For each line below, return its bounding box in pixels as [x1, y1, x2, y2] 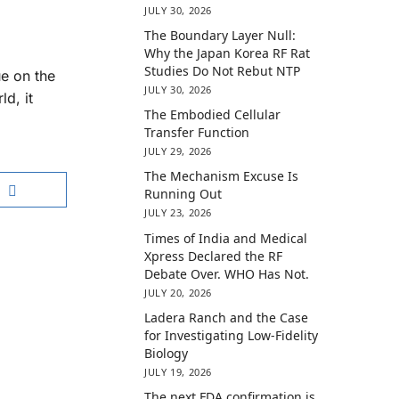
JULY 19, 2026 [144, 364, 212, 379]
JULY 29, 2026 [144, 144, 212, 159]
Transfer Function [144, 124, 250, 142]
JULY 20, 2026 [144, 285, 212, 299]
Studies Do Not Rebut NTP [144, 61, 301, 79]
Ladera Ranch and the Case [144, 308, 309, 326]
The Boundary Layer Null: [144, 26, 297, 44]
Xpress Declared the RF [144, 247, 283, 265]
